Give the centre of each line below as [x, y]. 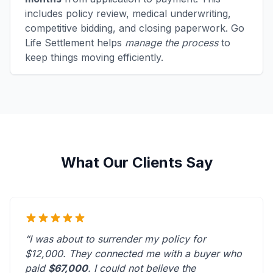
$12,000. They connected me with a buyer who [133, 254]
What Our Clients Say [136, 163]
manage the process [172, 43]
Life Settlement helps [75, 43]
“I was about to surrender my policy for [115, 239]
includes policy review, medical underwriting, [128, 14]
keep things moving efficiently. [94, 58]
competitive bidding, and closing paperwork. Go [135, 28]
